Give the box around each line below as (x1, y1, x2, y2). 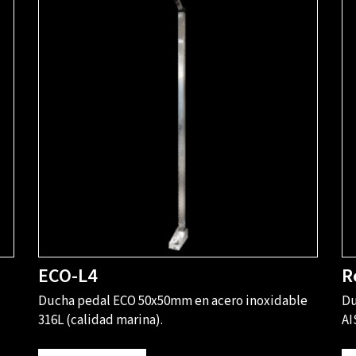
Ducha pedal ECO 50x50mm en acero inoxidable (38, 292, 308, 311)
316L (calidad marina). (38, 311, 164, 331)
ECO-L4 (38, 262, 98, 291)
